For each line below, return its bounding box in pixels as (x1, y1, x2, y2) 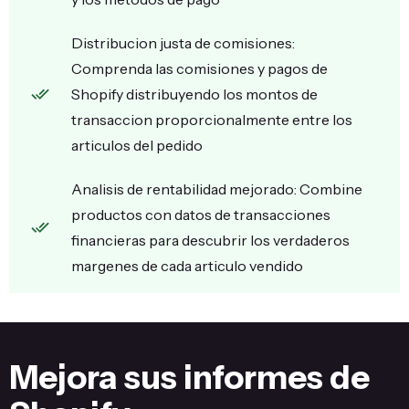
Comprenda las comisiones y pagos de (71, 59, 328, 78)
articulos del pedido (71, 136, 203, 154)
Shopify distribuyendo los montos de (71, 85, 318, 103)
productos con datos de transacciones (71, 205, 330, 224)
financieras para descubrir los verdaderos (71, 231, 350, 249)
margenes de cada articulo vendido (71, 257, 303, 275)
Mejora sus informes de (9, 357, 370, 397)
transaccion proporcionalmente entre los (71, 110, 352, 129)
